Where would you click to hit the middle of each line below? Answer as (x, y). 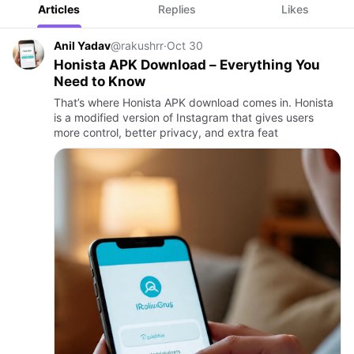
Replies (177, 9)
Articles (59, 9)
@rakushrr (137, 45)
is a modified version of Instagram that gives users (184, 117)
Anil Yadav (82, 45)
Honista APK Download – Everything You (187, 65)
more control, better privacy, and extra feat (166, 132)
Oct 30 (185, 45)
